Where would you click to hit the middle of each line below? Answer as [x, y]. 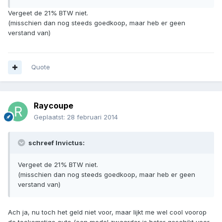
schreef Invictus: [56, 143]
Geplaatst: [50, 117]
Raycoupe [54, 106]
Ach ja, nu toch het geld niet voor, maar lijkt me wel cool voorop [107, 212]
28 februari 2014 [92, 117]
